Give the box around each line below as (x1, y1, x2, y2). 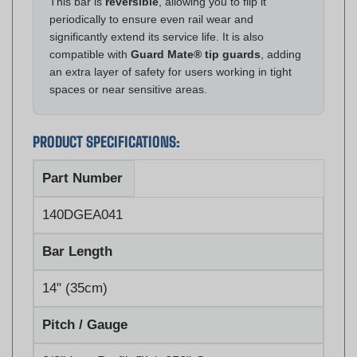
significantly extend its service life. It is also (49, 6, 264, 20)
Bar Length (42, 220, 112, 236)
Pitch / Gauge (42, 293, 127, 309)
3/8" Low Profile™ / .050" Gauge (42, 330, 234, 346)
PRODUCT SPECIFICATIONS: (33, 109, 180, 127)
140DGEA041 (42, 183, 123, 199)
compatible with (49, 24, 131, 37)
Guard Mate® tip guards (131, 24, 261, 37)
